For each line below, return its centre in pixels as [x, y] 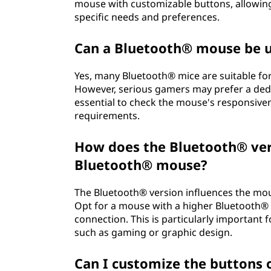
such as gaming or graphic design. [154, 232]
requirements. [107, 116]
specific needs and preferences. [147, 17]
